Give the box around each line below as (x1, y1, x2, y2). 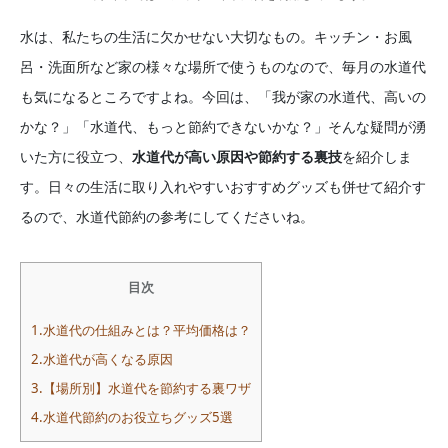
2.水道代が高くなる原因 (31, 349, 173, 368)
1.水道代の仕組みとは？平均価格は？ (31, 320, 251, 339)
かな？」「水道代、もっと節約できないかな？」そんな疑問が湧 (20, 116, 426, 136)
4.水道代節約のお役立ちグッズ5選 (31, 407, 233, 426)
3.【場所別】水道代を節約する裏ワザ (31, 378, 251, 397)
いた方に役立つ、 (20, 146, 132, 166)
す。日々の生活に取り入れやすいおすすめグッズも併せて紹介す (20, 176, 426, 196)
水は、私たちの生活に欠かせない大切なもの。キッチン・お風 (20, 26, 412, 46)
